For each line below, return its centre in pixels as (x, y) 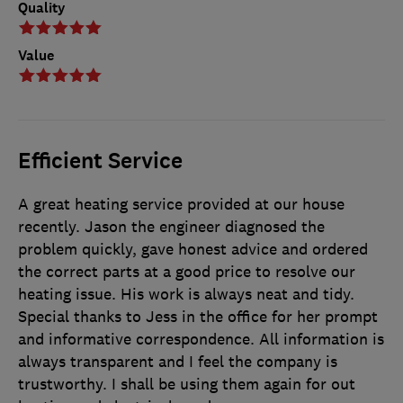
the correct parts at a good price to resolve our (187, 271)
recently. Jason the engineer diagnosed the (171, 226)
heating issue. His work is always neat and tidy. (186, 294)
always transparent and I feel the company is (178, 361)
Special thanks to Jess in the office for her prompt (198, 316)
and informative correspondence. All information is (201, 339)
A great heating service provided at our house (181, 204)
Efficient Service (100, 161)
